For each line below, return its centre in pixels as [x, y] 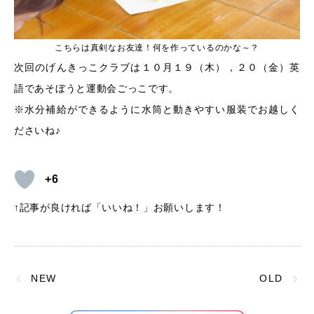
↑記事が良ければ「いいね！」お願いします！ [120, 207]
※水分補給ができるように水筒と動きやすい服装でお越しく [157, 109]
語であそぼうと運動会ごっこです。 [97, 88]
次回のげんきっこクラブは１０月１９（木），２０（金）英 [157, 67]
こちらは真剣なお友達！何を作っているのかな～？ [157, 48]
